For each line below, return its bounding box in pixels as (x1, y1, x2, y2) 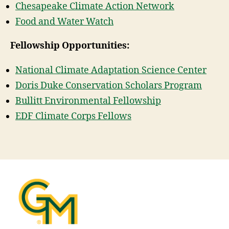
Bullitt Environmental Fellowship (15, 95, 161, 107)
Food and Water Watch (15, 15, 113, 28)
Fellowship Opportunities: (10, 40, 129, 52)
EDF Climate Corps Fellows (15, 110, 131, 122)
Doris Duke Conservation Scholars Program (15, 79, 202, 91)
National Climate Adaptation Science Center (15, 64, 207, 76)
